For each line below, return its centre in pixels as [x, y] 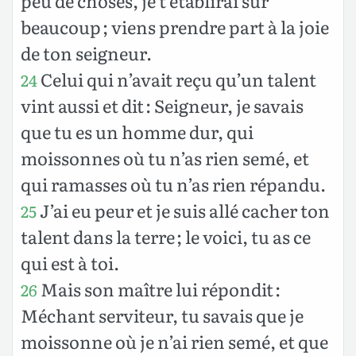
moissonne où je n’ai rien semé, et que [174, 341]
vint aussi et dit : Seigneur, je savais [162, 105]
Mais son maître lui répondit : [159, 288]
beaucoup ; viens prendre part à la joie [175, 26]
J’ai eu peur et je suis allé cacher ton [183, 210]
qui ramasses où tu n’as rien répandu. [173, 184]
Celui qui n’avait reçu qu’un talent [177, 79]
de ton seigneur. [86, 52]
